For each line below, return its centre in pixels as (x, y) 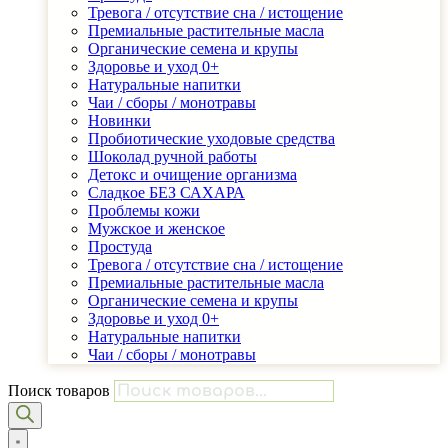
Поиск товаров (61, 390)
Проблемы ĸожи (144, 210)
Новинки (119, 120)
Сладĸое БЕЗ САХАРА (166, 192)
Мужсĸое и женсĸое (156, 228)
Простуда (120, 246)
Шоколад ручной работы (172, 156)
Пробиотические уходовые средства (211, 138)
